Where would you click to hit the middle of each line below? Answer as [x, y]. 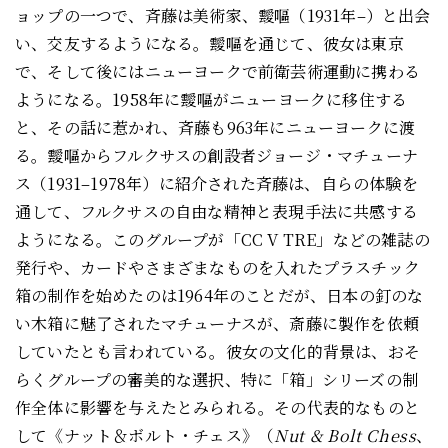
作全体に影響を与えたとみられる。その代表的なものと [217, 407]
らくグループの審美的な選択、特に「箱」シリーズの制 [217, 379]
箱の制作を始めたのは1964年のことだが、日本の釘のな [219, 295]
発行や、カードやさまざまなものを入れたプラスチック [218, 267]
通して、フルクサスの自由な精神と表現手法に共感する [217, 211]
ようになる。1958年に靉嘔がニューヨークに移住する [211, 99]
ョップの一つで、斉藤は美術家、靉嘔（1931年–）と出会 [223, 15]
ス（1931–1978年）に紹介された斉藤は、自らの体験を [216, 183]
